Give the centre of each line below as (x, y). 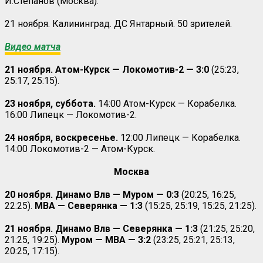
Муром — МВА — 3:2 (107, 240)
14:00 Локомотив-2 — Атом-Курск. (80, 149)
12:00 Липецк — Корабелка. (179, 137)
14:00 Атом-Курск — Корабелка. (167, 103)
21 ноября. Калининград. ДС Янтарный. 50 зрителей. (118, 23)
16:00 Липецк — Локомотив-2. (71, 114)
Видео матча (33, 46)
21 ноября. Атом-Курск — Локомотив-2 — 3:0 (107, 69)
